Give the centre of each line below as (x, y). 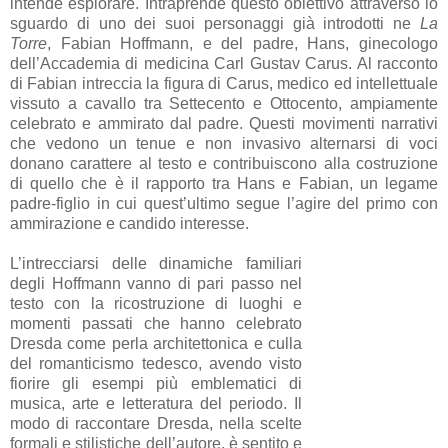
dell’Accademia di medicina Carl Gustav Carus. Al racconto (224, 63)
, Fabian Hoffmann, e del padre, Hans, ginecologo (242, 43)
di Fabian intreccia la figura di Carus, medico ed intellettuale (224, 83)
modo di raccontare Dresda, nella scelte (156, 423)
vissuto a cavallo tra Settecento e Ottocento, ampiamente (224, 103)
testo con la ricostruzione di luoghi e (156, 303)
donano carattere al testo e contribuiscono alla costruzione (224, 163)
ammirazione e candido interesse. (129, 223)
